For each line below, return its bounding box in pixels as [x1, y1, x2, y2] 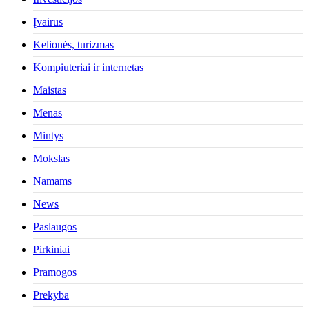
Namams [33, 175, 72, 188]
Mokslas [33, 152, 70, 165]
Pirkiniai [33, 243, 70, 256]
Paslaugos [33, 221, 77, 233]
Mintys [33, 130, 63, 142]
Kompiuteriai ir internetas [33, 61, 143, 74]
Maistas [33, 84, 66, 97]
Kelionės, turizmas [33, 39, 114, 51]
